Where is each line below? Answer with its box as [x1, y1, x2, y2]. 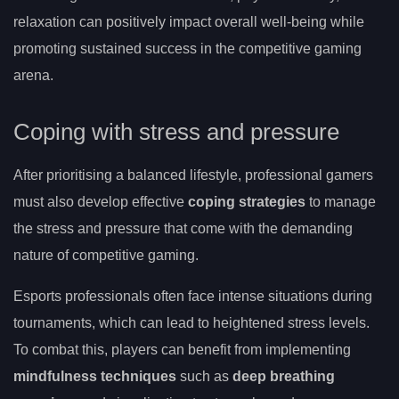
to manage [305, 193, 376, 209]
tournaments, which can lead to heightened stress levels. [13, 314, 370, 330]
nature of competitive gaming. [13, 247, 199, 263]
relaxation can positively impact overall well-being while [13, 14, 364, 30]
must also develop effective [13, 193, 188, 209]
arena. [13, 68, 53, 84]
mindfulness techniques [13, 368, 176, 384]
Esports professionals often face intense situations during [13, 288, 372, 304]
